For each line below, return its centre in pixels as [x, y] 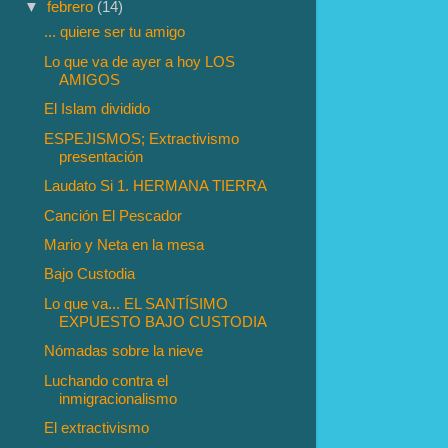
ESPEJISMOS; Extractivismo [142, 138]
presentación [101, 156]
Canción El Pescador [113, 215]
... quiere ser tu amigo [115, 32]
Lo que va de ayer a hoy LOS [140, 61]
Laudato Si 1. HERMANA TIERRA [156, 186]
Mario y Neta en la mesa [124, 244]
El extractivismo [97, 428]
